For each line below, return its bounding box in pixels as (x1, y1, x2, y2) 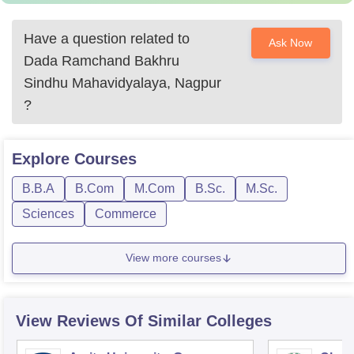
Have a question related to (24, 30, 190, 47)
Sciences (22, 206, 74, 220)
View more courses (126, 251, 221, 265)
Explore (12, 149, 74, 168)
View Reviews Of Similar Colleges (16, 311, 272, 330)
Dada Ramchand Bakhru (24, 52, 179, 69)
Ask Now (269, 36, 313, 49)
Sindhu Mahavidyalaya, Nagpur (24, 74, 221, 91)
